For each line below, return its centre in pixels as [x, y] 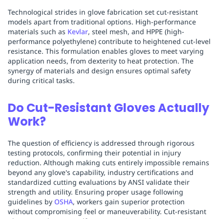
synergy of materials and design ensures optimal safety [99, 71]
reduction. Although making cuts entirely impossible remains [109, 163]
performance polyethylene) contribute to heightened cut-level [109, 42]
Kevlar [78, 32]
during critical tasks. [41, 81]
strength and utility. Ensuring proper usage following [96, 192]
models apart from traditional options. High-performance [102, 22]
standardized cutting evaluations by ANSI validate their [99, 182]
